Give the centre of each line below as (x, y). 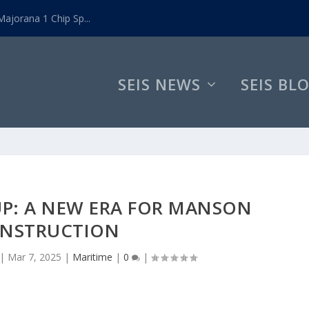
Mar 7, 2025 (35, 257)
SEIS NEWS (159, 84)
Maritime (93, 257)
